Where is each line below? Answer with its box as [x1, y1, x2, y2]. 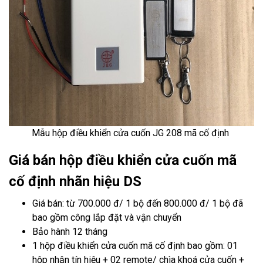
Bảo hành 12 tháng [32, 226, 107, 237]
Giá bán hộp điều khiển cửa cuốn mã [9, 152, 237, 168]
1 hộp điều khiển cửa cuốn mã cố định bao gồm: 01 [32, 240, 238, 251]
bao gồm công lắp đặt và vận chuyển [32, 212, 181, 223]
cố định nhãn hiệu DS [9, 173, 141, 190]
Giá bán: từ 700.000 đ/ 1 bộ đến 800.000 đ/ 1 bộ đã [32, 198, 243, 209]
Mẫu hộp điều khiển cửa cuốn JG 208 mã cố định [32, 127, 231, 139]
